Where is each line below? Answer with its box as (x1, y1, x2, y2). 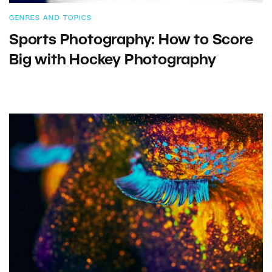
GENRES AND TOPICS (9, 15, 92, 22)
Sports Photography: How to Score (9, 34, 253, 48)
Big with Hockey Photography (9, 54, 216, 68)
